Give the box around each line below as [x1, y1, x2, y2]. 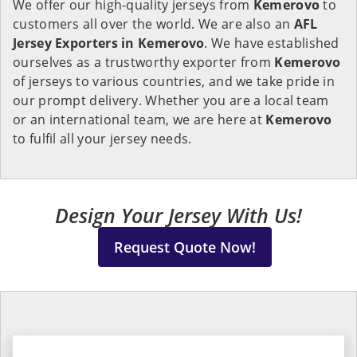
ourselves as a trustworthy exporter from [13, 53, 275, 71]
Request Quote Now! [113, 237, 256, 257]
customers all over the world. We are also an [13, 15, 294, 33]
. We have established [204, 34, 339, 52]
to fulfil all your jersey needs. [13, 130, 195, 147]
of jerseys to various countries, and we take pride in [13, 73, 335, 90]
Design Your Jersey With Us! [55, 202, 302, 229]
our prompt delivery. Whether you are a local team [13, 92, 329, 109]
